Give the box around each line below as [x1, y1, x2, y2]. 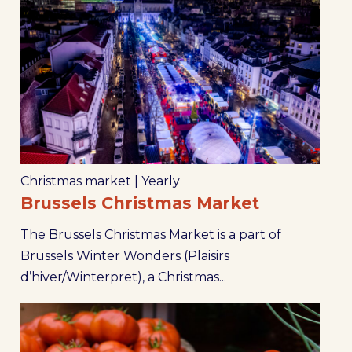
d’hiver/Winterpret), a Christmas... [20, 269, 226, 284]
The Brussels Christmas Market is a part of [20, 226, 281, 242]
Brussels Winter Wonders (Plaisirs [20, 247, 229, 263]
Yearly [141, 173, 180, 189]
